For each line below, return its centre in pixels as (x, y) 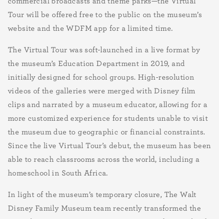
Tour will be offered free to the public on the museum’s (105, 14)
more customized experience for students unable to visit (108, 118)
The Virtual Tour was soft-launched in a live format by (104, 49)
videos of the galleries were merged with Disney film (102, 90)
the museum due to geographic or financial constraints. (107, 131)
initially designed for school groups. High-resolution (101, 77)
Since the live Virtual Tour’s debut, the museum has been (109, 145)
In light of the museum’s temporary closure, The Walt (102, 194)
